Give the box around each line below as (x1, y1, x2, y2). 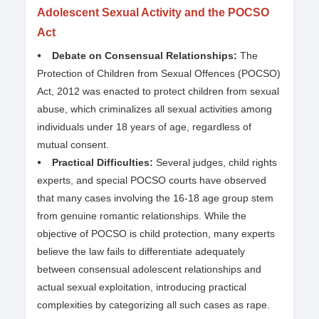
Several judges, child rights (156, 157, 277, 169)
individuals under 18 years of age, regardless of (37, 121, 251, 133)
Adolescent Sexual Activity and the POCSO (37, 6, 269, 19)
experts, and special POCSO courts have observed (37, 174, 266, 187)
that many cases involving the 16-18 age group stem (37, 192, 273, 204)
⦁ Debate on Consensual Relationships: (37, 50, 237, 62)
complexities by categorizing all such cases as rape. (37, 299, 270, 311)
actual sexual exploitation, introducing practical (37, 281, 246, 293)
